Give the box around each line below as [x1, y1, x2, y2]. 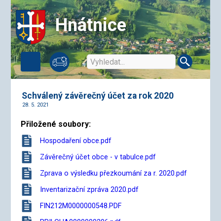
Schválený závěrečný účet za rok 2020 [22, 91, 174, 101]
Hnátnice [55, 15, 127, 36]
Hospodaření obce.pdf [40, 136, 112, 145]
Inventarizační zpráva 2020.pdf [40, 185, 139, 194]
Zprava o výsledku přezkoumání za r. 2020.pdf [40, 169, 187, 178]
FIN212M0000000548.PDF [40, 201, 122, 210]
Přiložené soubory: [21, 119, 91, 129]
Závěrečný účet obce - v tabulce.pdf [40, 152, 156, 161]
